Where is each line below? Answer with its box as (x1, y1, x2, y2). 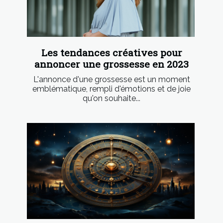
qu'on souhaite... (83, 94, 140, 104)
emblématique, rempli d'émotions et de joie (32, 84, 191, 94)
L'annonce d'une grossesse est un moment (33, 75, 190, 85)
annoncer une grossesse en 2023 (34, 58, 189, 71)
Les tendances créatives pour (41, 46, 182, 59)
